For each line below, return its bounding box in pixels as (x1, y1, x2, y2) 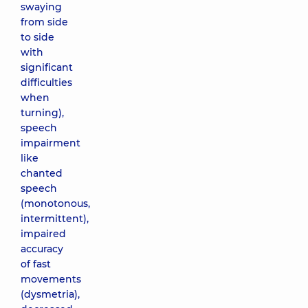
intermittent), (21, 212, 89, 225)
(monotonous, (21, 197, 90, 210)
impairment (21, 137, 80, 149)
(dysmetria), (21, 288, 80, 300)
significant (21, 61, 73, 74)
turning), (21, 107, 64, 119)
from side (21, 16, 68, 28)
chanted (21, 167, 63, 179)
